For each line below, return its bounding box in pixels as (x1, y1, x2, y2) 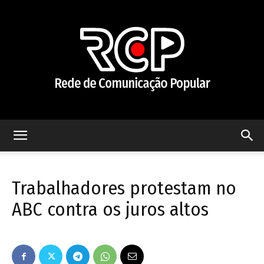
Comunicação (131, 246, 184, 256)
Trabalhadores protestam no (12, 177, 236, 199)
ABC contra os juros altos (12, 198, 209, 220)
